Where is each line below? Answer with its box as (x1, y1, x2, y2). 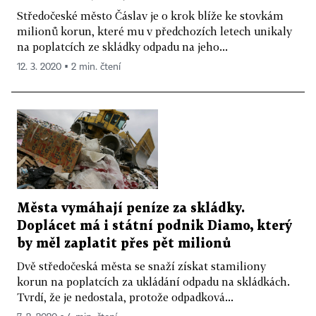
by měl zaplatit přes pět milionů (17, 237, 231, 250)
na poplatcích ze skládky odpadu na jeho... (17, 40, 228, 54)
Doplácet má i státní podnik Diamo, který (17, 219, 292, 232)
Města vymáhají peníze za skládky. (17, 202, 245, 214)
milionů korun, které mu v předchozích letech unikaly (17, 25, 292, 38)
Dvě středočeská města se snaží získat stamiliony (17, 259, 266, 272)
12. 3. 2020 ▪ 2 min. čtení (17, 62, 121, 73)
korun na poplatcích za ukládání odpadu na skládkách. (17, 274, 290, 288)
